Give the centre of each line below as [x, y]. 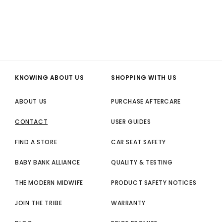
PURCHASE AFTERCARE [146, 101]
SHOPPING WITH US [144, 77]
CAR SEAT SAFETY [139, 142]
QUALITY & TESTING [142, 162]
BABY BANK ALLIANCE [48, 162]
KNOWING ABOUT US [50, 77]
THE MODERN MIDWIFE [49, 182]
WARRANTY [128, 203]
